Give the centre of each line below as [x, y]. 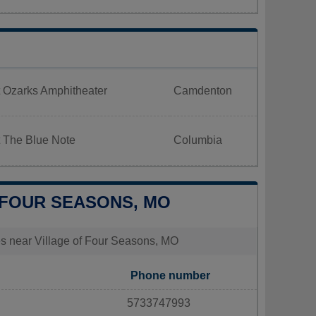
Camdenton [203, 90]
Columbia [198, 140]
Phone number [170, 275]
